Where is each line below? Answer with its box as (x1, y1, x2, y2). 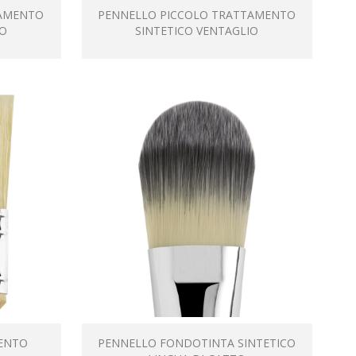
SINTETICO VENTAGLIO (135, 23, 259, 38)
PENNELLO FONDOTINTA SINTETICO (98, 335, 296, 351)
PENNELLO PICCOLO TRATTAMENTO (98, 7, 296, 22)
